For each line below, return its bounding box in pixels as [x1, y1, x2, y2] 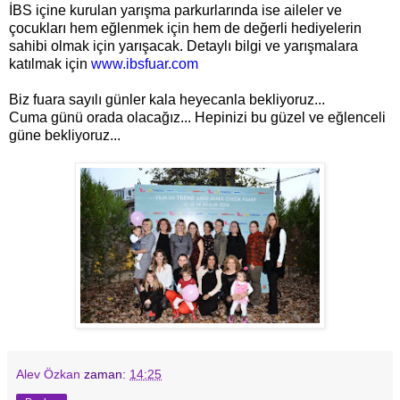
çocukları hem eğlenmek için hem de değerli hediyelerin [9, 20, 362, 36]
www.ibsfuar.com [91, 55, 198, 71]
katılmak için [9, 55, 91, 71]
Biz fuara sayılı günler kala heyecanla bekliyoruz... [9, 91, 325, 107]
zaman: [84, 366, 129, 381]
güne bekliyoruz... [9, 127, 121, 143]
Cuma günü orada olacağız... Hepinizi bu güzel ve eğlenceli [9, 109, 386, 125]
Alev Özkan [16, 366, 80, 381]
